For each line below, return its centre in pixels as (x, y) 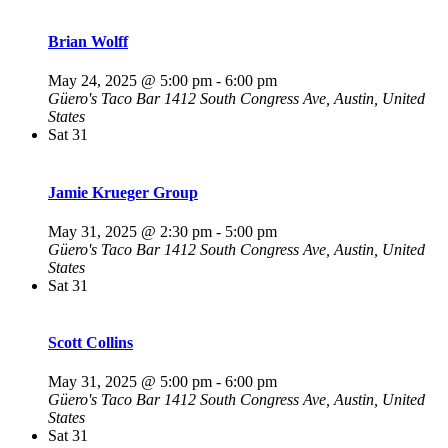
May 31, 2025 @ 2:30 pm (130, 231)
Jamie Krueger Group (123, 192)
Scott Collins (90, 343)
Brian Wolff (88, 41)
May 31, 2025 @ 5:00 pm (130, 382)
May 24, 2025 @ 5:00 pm (130, 81)
